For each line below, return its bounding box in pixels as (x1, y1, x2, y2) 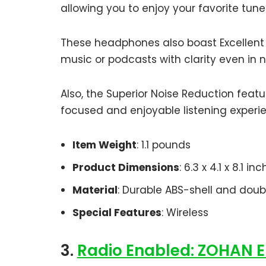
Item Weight (72, 137, 137, 152)
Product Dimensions (72, 160, 179, 175)
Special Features (72, 205, 161, 220)
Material (72, 182, 118, 197)
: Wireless (161, 205, 208, 220)
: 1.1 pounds (137, 137, 191, 152)
